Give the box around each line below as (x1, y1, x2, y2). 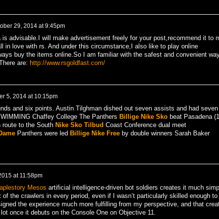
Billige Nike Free (69, 130, 120, 137)
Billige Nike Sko (119, 113, 168, 121)
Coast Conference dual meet (103, 121, 186, 129)
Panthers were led (15, 130, 70, 137)
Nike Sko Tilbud (55, 121, 104, 129)
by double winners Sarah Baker (119, 130, 210, 137)
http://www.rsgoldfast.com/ (29, 59, 105, 66)
